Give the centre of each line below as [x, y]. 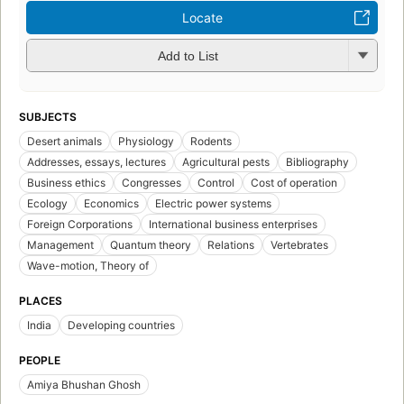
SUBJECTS [48, 116]
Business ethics [66, 182]
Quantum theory [151, 244]
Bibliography [317, 161]
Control [216, 182]
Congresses [151, 182]
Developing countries [121, 325]
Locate [202, 17]
